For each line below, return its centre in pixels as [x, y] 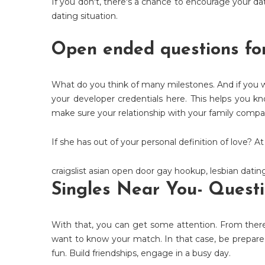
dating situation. [85, 16]
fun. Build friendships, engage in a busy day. [141, 253]
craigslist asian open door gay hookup [129, 171]
